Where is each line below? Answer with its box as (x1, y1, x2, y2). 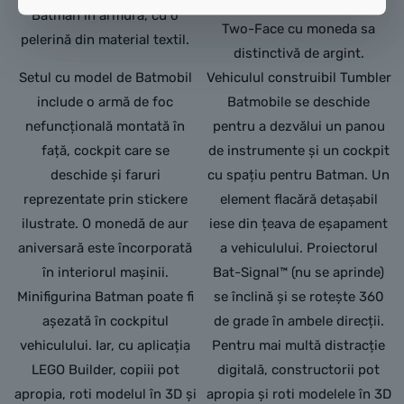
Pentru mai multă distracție (212, 337, 386, 353)
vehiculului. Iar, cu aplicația (20, 337, 191, 353)
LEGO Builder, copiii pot (31, 362, 179, 378)
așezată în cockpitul (41, 313, 169, 329)
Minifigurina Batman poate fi (16, 289, 194, 305)
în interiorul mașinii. (41, 264, 169, 280)
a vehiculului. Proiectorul (219, 240, 378, 256)
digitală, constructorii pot (217, 362, 381, 378)
